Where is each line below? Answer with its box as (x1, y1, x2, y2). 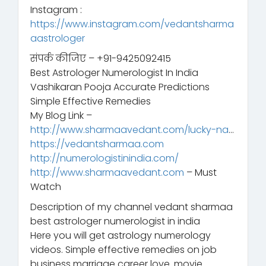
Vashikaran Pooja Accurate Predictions (30, 80, 210, 94)
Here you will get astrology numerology (30, 228, 211, 242)
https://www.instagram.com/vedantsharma (30, 17, 234, 31)
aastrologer (30, 31, 85, 45)
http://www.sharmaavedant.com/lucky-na (30, 122, 229, 137)
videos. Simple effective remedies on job (30, 242, 217, 256)
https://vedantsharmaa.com (30, 137, 164, 151)
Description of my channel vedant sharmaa (30, 199, 233, 214)
